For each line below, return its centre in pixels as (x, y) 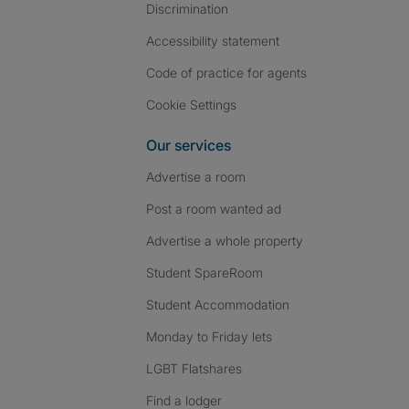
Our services (189, 145)
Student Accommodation (218, 304)
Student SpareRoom (204, 273)
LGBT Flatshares (194, 368)
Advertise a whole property (225, 241)
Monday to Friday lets (209, 336)
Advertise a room (196, 177)
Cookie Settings (196, 105)
